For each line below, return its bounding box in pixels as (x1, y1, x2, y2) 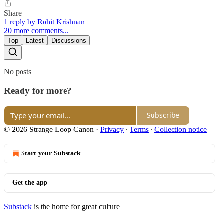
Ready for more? (4, 86, 72, 96)
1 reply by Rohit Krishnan (4, 18, 85, 26)
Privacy (100, 125, 124, 133)
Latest (26, 37, 44, 44)
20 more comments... (4, 26, 68, 35)
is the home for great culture (32, 202, 120, 211)
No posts (4, 67, 31, 76)
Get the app (12, 178, 47, 186)
